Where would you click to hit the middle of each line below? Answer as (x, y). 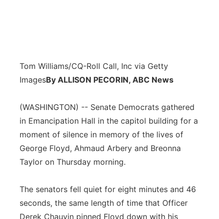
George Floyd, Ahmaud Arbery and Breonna (100, 148)
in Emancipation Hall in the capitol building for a (109, 121)
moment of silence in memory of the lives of (101, 134)
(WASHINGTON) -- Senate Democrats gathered (107, 107)
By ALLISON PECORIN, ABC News (110, 80)
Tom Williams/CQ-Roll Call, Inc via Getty (94, 66)
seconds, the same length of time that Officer (104, 203)
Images (33, 80)
